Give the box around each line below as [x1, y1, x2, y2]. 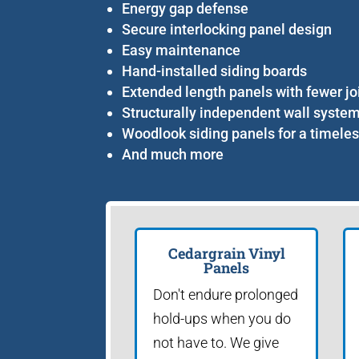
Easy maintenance [122, 41, 241, 58]
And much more [122, 145, 224, 163]
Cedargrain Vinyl [167, 243, 285, 263]
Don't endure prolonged [153, 285, 298, 303]
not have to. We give [153, 333, 279, 351]
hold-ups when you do [153, 309, 291, 327]
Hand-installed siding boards [122, 62, 308, 79]
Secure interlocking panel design [122, 20, 333, 38]
